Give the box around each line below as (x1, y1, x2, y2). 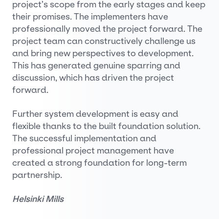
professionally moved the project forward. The (12, 23, 202, 34)
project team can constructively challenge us (12, 36, 196, 46)
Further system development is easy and (12, 109, 178, 119)
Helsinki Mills (12, 194, 64, 204)
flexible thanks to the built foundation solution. (12, 121, 200, 131)
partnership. (12, 170, 62, 180)
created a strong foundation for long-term (12, 157, 187, 168)
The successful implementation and (12, 133, 156, 144)
